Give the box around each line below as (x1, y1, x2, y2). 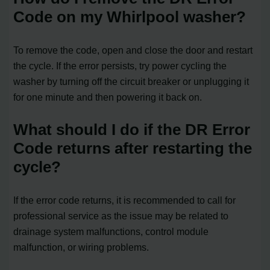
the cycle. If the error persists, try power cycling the (13, 60, 227, 71)
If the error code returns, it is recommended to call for (13, 194, 236, 206)
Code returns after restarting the (13, 139, 253, 157)
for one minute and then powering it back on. (13, 91, 202, 102)
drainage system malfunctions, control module (13, 225, 209, 237)
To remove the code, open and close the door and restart (13, 44, 253, 55)
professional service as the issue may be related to (13, 210, 229, 221)
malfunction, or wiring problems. (13, 241, 149, 253)
